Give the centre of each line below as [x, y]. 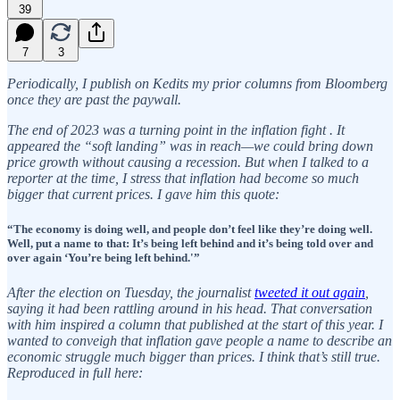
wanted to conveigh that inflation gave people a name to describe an [200, 340]
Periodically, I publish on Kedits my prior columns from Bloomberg [197, 83]
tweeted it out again [310, 292]
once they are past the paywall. [94, 99]
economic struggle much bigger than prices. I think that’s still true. [194, 356]
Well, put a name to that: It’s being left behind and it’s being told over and [190, 243]
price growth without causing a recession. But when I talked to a [188, 162]
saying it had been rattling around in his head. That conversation [190, 308]
